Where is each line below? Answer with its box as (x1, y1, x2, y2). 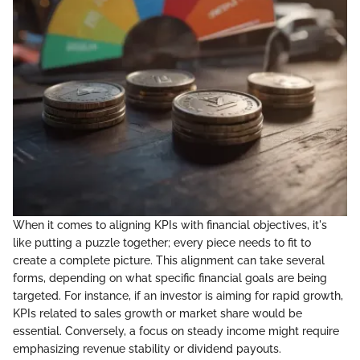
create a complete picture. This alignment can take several (13, 253, 325, 267)
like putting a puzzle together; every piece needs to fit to (13, 235, 311, 249)
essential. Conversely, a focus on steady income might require (13, 324, 339, 337)
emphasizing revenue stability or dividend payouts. (13, 342, 281, 355)
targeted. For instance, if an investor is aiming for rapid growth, (13, 288, 343, 302)
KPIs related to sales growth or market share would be (13, 306, 302, 320)
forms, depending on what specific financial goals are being (13, 271, 327, 284)
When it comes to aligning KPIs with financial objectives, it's (13, 218, 327, 231)
